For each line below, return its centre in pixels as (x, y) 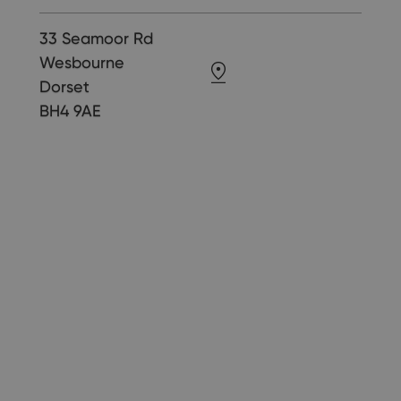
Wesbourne (82, 63)
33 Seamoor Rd (96, 38)
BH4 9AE (70, 111)
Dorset (64, 87)
